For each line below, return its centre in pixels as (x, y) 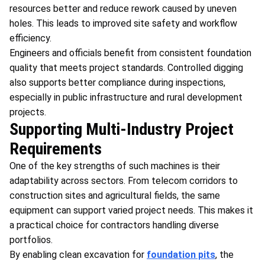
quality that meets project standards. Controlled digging (126, 67)
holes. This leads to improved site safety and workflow (123, 23)
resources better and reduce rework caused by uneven (123, 8)
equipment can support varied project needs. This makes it (131, 210)
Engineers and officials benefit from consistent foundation (130, 53)
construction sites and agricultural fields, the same (115, 195)
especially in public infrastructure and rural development (126, 97)
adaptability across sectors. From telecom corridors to (124, 180)
